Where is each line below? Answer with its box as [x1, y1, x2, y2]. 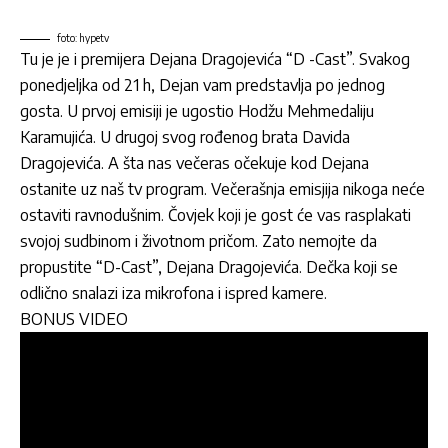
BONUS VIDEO [20, 309, 128, 330]
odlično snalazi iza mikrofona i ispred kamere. [20, 283, 327, 304]
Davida [302, 127, 350, 148]
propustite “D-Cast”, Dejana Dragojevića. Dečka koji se [20, 257, 398, 278]
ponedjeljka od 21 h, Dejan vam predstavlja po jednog [20, 75, 385, 96]
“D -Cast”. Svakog [282, 49, 410, 70]
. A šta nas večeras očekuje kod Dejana [101, 153, 369, 174]
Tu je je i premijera [20, 49, 149, 70]
